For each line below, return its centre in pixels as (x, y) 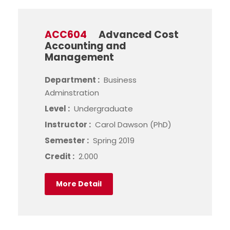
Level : (58, 109)
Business (120, 80)
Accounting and (85, 46)
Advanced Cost (139, 35)
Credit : (60, 157)
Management (79, 57)
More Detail (79, 184)
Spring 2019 (114, 141)
